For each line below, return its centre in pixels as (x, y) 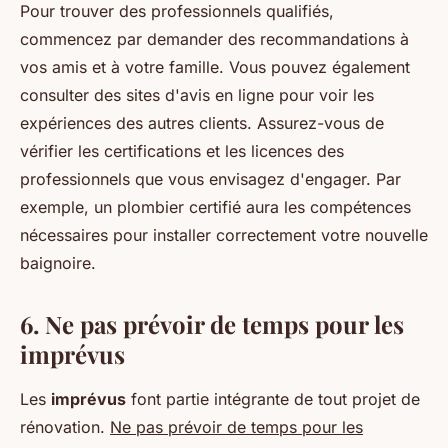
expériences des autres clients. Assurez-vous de (202, 123)
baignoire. (58, 263)
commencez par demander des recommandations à (214, 39)
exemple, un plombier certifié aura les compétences (215, 207)
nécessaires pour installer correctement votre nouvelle (224, 235)
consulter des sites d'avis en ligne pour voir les (197, 95)
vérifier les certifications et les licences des (182, 151)
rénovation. (65, 427)
